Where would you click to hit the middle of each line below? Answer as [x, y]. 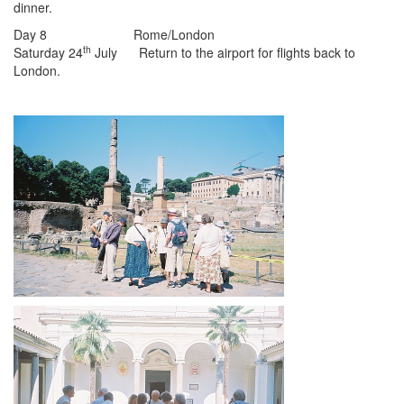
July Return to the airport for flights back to [223, 53]
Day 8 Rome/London [114, 35]
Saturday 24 [48, 53]
